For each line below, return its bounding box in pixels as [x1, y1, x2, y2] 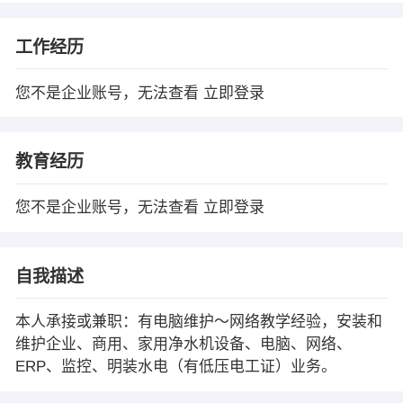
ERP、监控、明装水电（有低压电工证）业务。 [14, 358, 336, 376]
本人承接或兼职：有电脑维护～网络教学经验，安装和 [14, 313, 382, 331]
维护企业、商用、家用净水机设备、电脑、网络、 [14, 336, 352, 354]
